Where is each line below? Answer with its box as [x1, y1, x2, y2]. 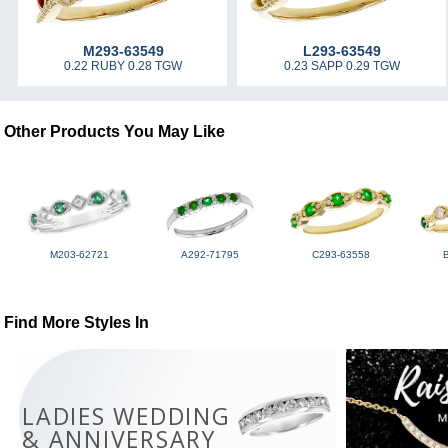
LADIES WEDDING [22, 400, 231, 433]
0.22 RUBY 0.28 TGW [64, 59, 183, 74]
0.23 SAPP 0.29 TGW [283, 59, 400, 74]
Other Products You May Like [4, 123, 226, 140]
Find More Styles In [4, 314, 150, 332]
